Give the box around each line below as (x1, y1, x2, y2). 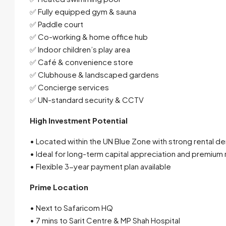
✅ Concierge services (30, 82, 109, 92)
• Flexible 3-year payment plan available (30, 161, 171, 172)
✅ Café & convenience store (30, 57, 133, 67)
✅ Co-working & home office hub (30, 32, 148, 42)
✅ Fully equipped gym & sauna (30, 7, 136, 17)
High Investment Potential (30, 116, 128, 126)
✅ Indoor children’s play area (30, 44, 130, 54)
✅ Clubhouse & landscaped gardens (30, 70, 159, 80)
